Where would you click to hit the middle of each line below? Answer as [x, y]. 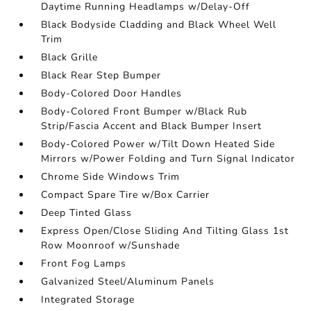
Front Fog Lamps [84, 263]
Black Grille [70, 57]
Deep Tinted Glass [87, 213]
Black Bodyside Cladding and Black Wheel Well [159, 25]
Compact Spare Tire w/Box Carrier [126, 195]
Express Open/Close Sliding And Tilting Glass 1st [165, 231]
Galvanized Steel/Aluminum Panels [128, 281]
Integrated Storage [88, 300]
